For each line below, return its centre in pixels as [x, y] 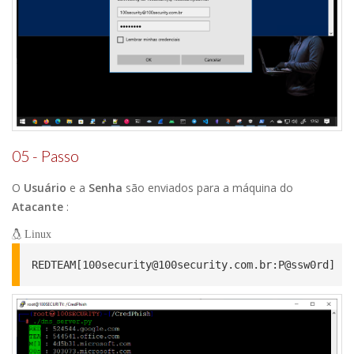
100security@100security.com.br [177, 264]
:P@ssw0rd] [303, 264]
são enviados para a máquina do [208, 187]
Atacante [38, 206]
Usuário [45, 187]
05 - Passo [45, 156]
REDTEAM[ [57, 264]
